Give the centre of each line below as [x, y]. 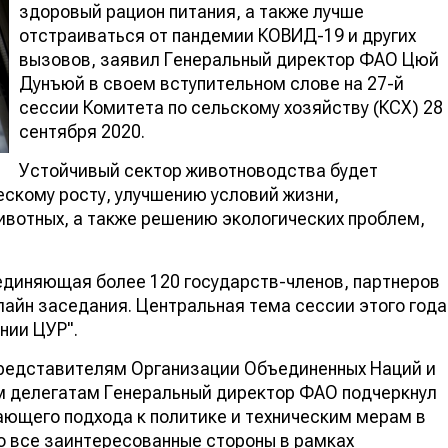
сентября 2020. [82, 131]
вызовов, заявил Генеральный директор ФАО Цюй [229, 59]
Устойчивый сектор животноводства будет [198, 170]
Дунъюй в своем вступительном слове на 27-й [211, 83]
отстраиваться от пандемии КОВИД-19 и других [217, 35]
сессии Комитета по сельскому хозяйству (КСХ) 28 [231, 107]
